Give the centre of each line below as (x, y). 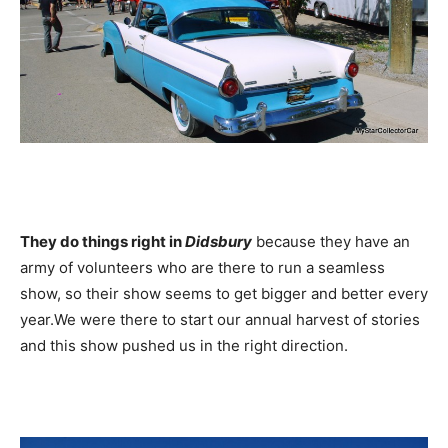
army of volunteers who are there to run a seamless (202, 268)
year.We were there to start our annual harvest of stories (220, 320)
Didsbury (218, 242)
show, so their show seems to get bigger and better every (224, 294)
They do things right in (102, 242)
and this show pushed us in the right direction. (184, 346)
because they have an (331, 242)
